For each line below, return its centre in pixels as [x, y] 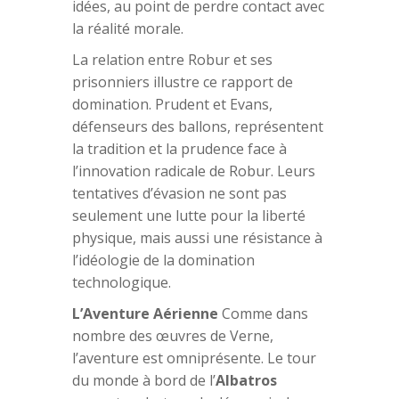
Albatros [246, 380]
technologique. [121, 282]
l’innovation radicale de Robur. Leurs [193, 171]
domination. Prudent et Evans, [172, 104]
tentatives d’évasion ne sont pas [179, 193]
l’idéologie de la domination [163, 260]
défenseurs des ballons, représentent [197, 126]
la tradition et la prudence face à [179, 148]
